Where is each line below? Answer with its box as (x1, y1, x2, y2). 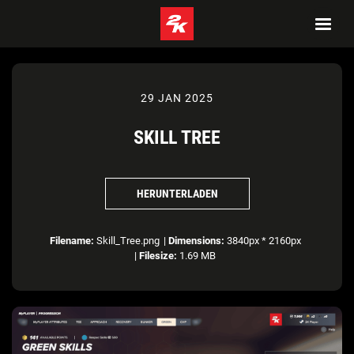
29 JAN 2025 (141, 92, 213, 104)
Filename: (49, 235, 94, 247)
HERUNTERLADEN (136, 186, 218, 200)
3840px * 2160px (224, 235, 301, 247)
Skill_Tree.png (93, 235, 160, 247)
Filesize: (139, 250, 177, 262)
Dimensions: (168, 235, 224, 247)
